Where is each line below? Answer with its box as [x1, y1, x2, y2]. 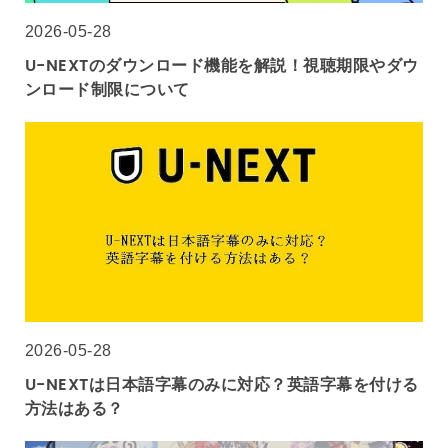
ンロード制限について [25, 77, 190, 104]
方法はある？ [25, 396, 124, 423]
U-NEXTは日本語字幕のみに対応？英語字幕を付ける [25, 372, 419, 399]
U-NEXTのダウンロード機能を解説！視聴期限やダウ [25, 53, 419, 80]
